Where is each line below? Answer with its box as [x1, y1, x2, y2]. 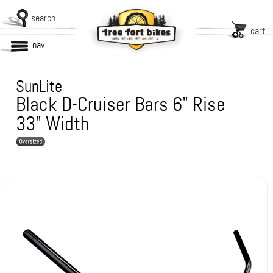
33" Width [16, 112, 90, 136]
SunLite [16, 76, 63, 97]
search [31, 12, 55, 24]
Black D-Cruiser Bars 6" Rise [16, 92, 226, 117]
